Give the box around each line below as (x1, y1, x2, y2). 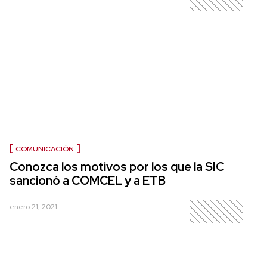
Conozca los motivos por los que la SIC (10, 159, 224, 175)
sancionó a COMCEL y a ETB (10, 173, 166, 189)
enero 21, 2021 (10, 202, 57, 212)
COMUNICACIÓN (15, 144, 74, 154)
